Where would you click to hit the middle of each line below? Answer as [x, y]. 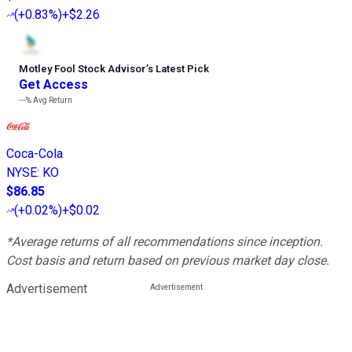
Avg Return [52, 100]
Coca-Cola [35, 153]
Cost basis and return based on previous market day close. [168, 260]
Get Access [53, 84]
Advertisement [47, 288]
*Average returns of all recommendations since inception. [165, 241]
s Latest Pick [178, 68]
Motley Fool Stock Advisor [82, 68]
